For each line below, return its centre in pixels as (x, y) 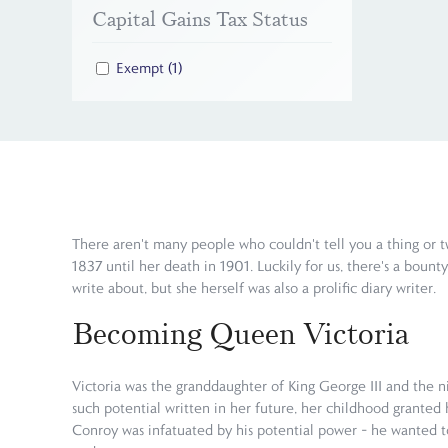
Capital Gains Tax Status (200, 19)
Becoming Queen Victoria (244, 333)
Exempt (142, 68)
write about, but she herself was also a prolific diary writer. (256, 287)
